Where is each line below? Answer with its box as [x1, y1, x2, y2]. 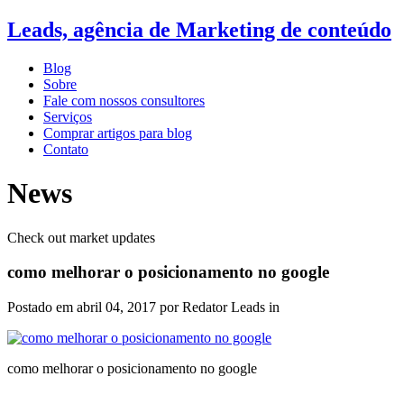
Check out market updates [7, 229, 155, 245]
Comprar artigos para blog [43, 124, 192, 141]
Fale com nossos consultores [43, 92, 205, 108]
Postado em [7, 299, 77, 316]
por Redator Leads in [160, 299, 280, 316]
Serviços [43, 108, 92, 124]
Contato [43, 141, 88, 157]
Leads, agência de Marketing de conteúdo [7, 17, 391, 41]
